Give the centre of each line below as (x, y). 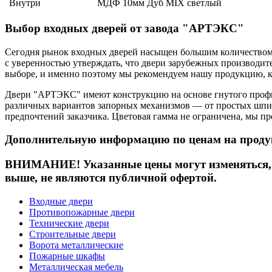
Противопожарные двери (82, 212)
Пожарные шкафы (67, 256)
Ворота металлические (76, 245)
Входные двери (61, 201)
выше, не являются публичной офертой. (111, 178)
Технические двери (69, 223)
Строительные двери (73, 234)
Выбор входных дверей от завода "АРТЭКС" (124, 28)
